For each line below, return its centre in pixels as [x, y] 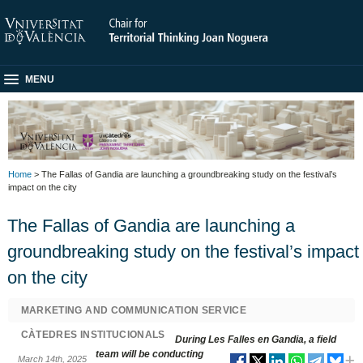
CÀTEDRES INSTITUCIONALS [93, 334]
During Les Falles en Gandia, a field [255, 339]
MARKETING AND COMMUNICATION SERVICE [134, 310]
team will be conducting [149, 354]
